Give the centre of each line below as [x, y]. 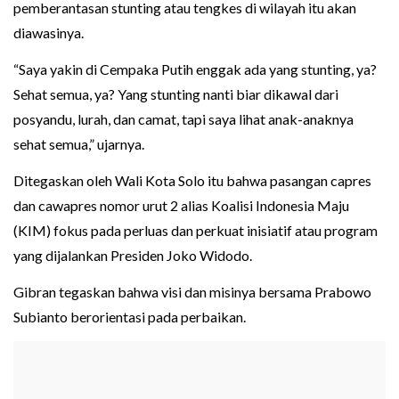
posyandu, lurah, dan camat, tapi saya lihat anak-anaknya [183, 119]
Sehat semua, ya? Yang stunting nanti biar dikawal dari [176, 94]
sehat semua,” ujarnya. [79, 144]
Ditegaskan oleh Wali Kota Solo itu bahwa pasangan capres [192, 181]
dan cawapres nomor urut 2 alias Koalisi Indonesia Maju [181, 206]
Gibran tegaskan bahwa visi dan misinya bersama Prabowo [192, 292]
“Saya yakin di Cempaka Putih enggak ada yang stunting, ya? [195, 69]
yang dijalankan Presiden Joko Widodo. [133, 256]
